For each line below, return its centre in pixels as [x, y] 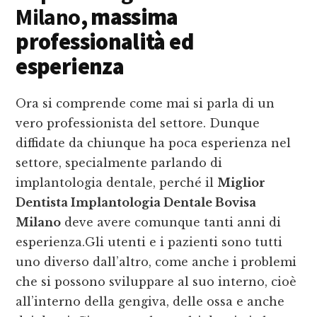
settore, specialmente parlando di [119, 163]
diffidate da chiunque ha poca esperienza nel [154, 143]
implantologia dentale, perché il [117, 183]
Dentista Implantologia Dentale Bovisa [136, 203]
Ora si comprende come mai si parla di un [145, 104]
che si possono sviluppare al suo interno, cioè [156, 282]
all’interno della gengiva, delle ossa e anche [150, 302]
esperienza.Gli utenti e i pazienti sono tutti [149, 242]
